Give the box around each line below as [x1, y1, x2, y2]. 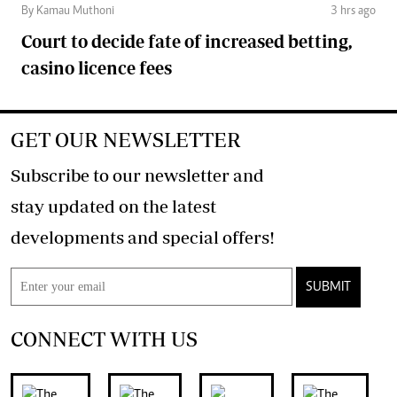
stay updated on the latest [11, 196, 216, 217]
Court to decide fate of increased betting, [21, 31, 352, 52]
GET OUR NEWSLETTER [11, 128, 241, 152]
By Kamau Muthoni [21, 5, 114, 19]
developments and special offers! [222, 227, 275, 248]
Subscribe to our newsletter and [11, 165, 264, 186]
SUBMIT [306, 280, 351, 295]
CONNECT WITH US [11, 327, 198, 352]
